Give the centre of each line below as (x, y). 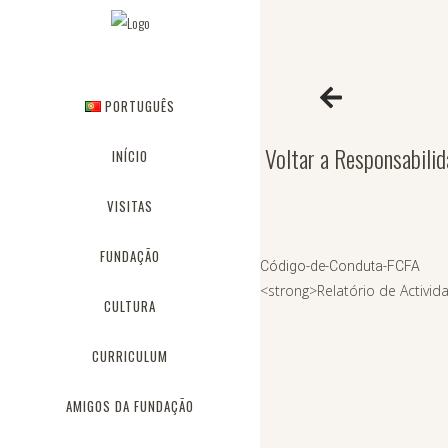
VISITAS (130, 206)
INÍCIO (130, 156)
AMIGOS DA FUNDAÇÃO (130, 406)
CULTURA (130, 306)
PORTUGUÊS (139, 106)
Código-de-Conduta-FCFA (340, 266)
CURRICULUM (130, 356)
